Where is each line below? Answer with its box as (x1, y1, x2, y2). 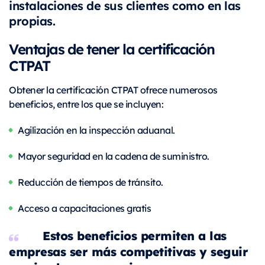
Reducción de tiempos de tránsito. (18, 176, 163, 189)
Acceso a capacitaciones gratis (18, 202, 151, 215)
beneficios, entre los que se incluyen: (9, 98, 163, 111)
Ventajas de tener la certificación (9, 38, 214, 59)
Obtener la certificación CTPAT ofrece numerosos (9, 83, 218, 96)
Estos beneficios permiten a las (43, 226, 227, 244)
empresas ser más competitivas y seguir (9, 242, 248, 260)
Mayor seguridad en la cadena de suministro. (18, 150, 209, 163)
